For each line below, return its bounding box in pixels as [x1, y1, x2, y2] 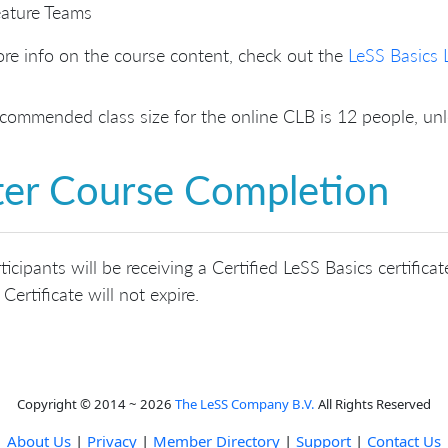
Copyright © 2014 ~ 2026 [17, 394, 175, 413]
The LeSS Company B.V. [175, 394, 315, 413]
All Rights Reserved [315, 394, 431, 413]
